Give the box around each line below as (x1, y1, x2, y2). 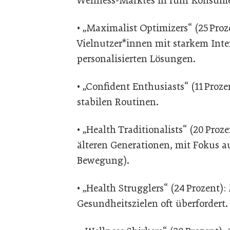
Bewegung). (77, 155, 129, 167)
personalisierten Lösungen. (77, 53, 196, 65)
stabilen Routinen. (77, 96, 159, 108)
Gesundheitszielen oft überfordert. (77, 198, 228, 210)
